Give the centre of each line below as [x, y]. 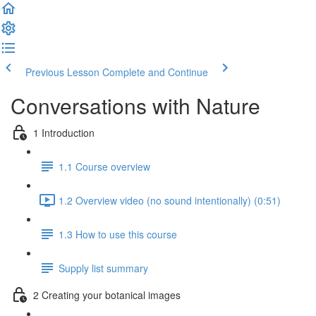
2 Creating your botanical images [107, 294]
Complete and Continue [155, 72]
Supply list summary [103, 268]
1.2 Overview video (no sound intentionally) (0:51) [170, 200]
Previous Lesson [62, 72]
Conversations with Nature [135, 105]
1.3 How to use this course [118, 234]
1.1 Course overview [104, 166]
